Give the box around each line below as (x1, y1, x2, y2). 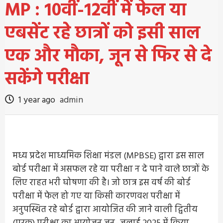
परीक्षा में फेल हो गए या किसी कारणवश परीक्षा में (12, 189, 180, 204)
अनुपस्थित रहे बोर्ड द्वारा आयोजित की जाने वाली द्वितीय (12, 202, 198, 217)
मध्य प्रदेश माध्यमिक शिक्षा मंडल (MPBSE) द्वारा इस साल (12, 148, 204, 163)
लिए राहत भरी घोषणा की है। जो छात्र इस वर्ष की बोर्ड (12, 175, 191, 190)
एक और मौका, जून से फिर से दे (5, 42, 212, 71)
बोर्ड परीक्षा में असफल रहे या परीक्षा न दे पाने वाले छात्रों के (12, 162, 209, 177)
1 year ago (16, 93, 57, 108)
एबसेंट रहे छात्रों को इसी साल (5, 19, 200, 48)
